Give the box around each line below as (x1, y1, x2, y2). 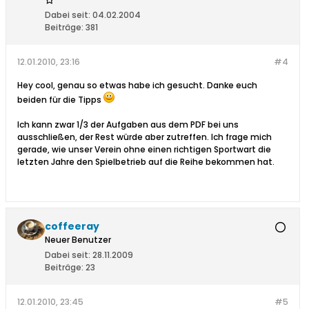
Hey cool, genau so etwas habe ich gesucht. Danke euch (17, 79, 257, 92)
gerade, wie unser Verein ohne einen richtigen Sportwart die (17, 143, 271, 156)
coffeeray (45, 219, 99, 234)
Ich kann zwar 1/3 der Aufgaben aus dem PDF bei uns (17, 119, 239, 131)
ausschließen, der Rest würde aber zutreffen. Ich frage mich (17, 131, 272, 143)
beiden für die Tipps (17, 94, 103, 106)
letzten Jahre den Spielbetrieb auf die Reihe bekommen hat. (17, 156, 275, 168)
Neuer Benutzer (45, 234, 111, 246)
